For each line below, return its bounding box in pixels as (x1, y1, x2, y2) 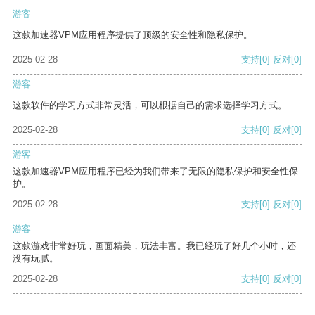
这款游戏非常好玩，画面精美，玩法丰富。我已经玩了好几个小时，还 (13, 240, 296, 252)
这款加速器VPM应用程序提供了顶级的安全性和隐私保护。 (13, 30, 252, 41)
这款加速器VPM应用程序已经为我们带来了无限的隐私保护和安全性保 (13, 166, 298, 177)
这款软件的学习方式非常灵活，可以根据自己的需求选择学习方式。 (13, 100, 287, 111)
